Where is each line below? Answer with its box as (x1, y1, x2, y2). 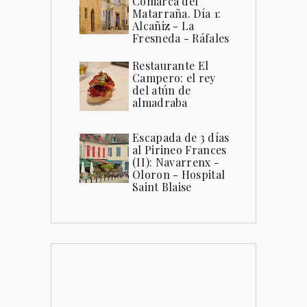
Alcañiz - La (132, 18, 195, 33)
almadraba (132, 95, 188, 110)
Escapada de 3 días (132, 130, 230, 145)
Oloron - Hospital (132, 167, 225, 182)
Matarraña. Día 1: (132, 5, 221, 21)
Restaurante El (132, 58, 209, 73)
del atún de (132, 82, 191, 97)
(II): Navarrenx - (132, 154, 220, 169)
